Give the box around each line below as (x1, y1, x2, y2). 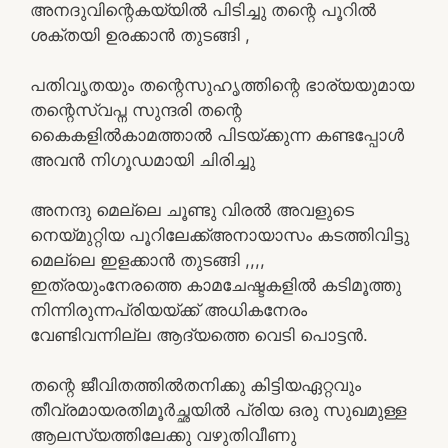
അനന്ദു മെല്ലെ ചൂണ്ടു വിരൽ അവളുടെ (30, 199, 354, 220)
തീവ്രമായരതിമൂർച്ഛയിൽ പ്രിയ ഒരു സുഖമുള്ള (30, 399, 406, 420)
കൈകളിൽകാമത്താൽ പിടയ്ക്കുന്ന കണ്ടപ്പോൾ (30, 124, 404, 145)
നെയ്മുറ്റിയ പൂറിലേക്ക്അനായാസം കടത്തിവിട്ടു (30, 224, 409, 245)
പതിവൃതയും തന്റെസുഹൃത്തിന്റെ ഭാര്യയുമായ (30, 74, 414, 95)
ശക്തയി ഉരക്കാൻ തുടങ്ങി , (30, 24, 250, 45)
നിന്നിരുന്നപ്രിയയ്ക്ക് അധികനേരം (30, 299, 307, 320)
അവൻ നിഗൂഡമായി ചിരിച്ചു (30, 149, 255, 170)
